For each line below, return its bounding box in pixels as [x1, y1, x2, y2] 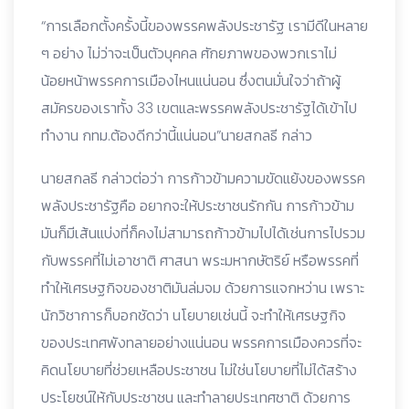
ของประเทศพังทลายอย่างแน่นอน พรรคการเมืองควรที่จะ [41, 331, 362, 353]
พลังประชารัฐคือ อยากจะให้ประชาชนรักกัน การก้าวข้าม [41, 194, 354, 216]
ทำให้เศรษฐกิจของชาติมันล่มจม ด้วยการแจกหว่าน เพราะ [41, 277, 364, 299]
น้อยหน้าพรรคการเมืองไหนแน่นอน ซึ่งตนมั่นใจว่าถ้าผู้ [41, 69, 341, 91]
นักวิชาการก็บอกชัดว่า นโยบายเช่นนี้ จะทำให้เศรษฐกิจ [41, 304, 346, 326]
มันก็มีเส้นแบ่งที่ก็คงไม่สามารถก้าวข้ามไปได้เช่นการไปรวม [41, 222, 365, 244]
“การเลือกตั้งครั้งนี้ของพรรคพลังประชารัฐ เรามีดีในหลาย [41, 15, 368, 37]
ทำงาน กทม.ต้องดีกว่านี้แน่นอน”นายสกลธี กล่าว [41, 124, 312, 146]
